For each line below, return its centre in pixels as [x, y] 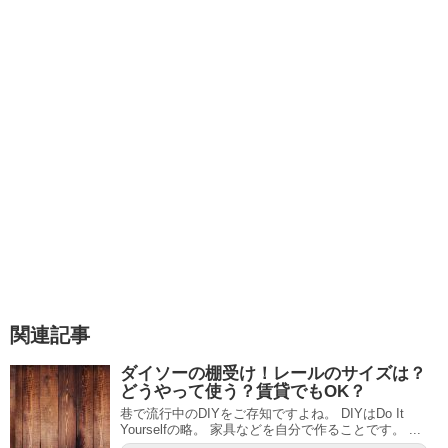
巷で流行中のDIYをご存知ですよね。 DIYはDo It [262, 414]
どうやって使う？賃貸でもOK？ [243, 392]
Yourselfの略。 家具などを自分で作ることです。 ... [270, 430]
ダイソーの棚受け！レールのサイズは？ [273, 374]
